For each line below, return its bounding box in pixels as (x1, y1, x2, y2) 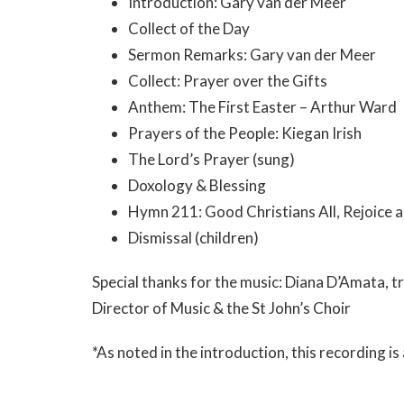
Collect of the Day (128, 19, 250, 38)
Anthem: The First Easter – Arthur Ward (128, 97, 397, 116)
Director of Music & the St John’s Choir (92, 298, 351, 317)
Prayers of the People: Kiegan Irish (128, 124, 362, 142)
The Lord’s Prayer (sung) (128, 150, 295, 169)
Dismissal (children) (128, 228, 259, 247)
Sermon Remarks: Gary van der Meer (128, 45, 376, 64)
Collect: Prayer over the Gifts (128, 71, 327, 90)
